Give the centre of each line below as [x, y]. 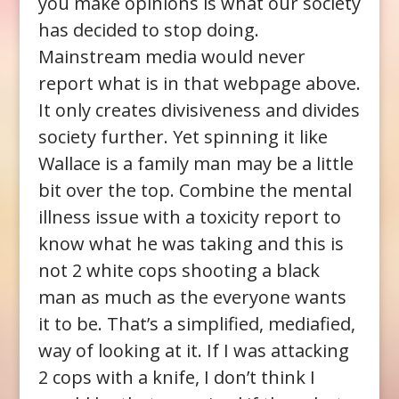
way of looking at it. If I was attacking [193, 350]
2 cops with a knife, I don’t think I [176, 377]
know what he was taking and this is [191, 243]
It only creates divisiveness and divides [199, 110]
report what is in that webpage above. [199, 83]
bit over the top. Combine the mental [195, 190]
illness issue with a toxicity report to [189, 216]
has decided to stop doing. [148, 29]
